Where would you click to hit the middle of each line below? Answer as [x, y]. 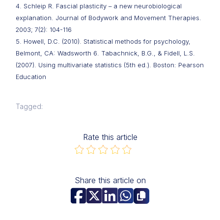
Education [31, 77]
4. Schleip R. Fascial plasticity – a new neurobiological [99, 6]
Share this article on [110, 180]
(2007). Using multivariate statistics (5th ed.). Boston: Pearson [110, 65]
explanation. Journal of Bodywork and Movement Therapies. [109, 18]
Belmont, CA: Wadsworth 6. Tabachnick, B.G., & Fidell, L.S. [105, 53]
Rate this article [110, 137]
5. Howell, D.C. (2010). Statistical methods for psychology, [103, 41]
